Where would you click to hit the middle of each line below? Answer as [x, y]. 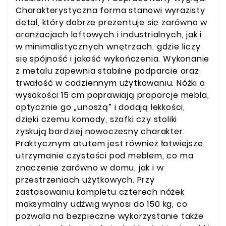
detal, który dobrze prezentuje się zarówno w [112, 23]
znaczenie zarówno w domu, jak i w [90, 168]
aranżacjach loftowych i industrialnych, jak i [109, 35]
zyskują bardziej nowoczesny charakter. [100, 132]
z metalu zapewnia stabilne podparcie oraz [107, 71]
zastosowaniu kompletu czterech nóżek [100, 192]
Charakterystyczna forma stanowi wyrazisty [110, 11]
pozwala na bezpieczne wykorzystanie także [110, 216]
